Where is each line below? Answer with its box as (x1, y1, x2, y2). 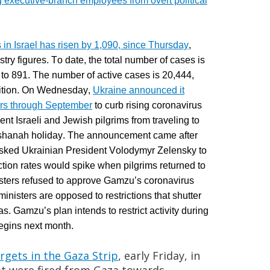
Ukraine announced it (93, 85, 184, 95)
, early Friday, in (118, 248, 200, 263)
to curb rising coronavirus (92, 100, 202, 110)
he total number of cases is (91, 55, 205, 65)
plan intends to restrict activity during (51, 206, 209, 216)
